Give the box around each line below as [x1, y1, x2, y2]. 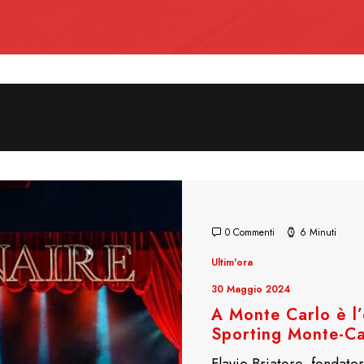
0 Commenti [225, 225, 275, 240]
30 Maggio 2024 [211, 282, 291, 297]
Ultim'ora [211, 255, 253, 270]
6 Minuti [300, 225, 336, 240]
